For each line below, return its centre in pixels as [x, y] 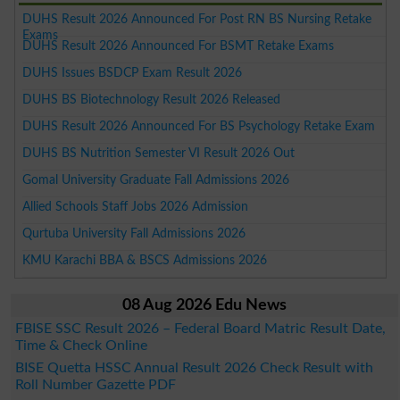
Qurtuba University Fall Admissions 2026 [134, 233]
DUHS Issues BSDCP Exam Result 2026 [133, 72]
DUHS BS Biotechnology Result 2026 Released [152, 99]
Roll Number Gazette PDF [95, 384]
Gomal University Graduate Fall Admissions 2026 [156, 179]
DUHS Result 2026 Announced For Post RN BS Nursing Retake [197, 19]
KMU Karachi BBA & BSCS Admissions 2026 [145, 260]
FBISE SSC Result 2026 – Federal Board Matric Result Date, [200, 328]
